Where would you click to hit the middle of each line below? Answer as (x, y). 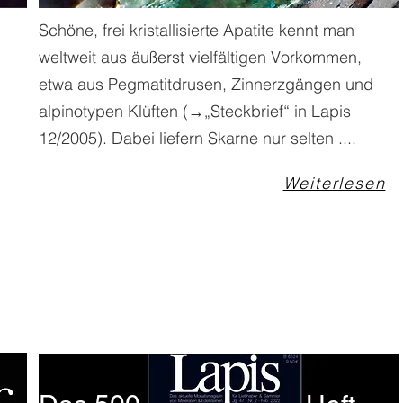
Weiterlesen (334, 183)
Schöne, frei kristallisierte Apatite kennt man (197, 30)
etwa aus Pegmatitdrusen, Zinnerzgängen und (206, 84)
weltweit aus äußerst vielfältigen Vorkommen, (200, 57)
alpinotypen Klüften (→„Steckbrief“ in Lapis (195, 111)
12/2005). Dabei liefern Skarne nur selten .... (197, 138)
